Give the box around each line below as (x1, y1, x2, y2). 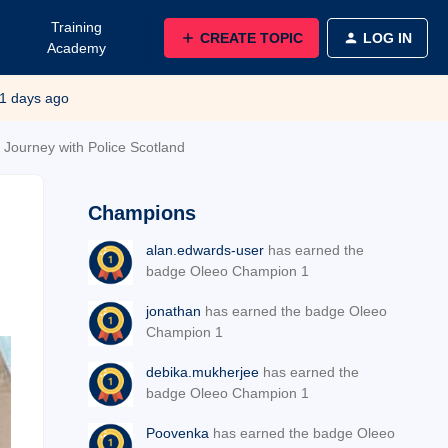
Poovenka (146, 425, 209, 441)
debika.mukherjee (146, 364, 259, 380)
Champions (88, 202, 196, 224)
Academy (46, 39, 106, 56)
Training (50, 18, 102, 35)
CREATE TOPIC (200, 29, 303, 46)
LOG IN (363, 29, 412, 46)
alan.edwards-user (146, 242, 264, 258)
